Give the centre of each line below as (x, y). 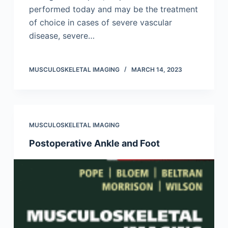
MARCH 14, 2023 (156, 70)
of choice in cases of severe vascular (100, 23)
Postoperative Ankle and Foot (94, 144)
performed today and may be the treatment (113, 9)
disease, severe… (62, 36)
